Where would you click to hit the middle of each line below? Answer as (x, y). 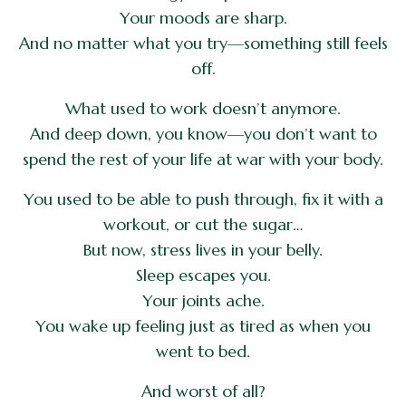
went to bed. (203, 351)
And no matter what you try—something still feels (203, 43)
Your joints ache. (203, 300)
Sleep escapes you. (203, 275)
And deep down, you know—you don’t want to (203, 133)
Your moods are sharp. (203, 17)
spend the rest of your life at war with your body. (203, 159)
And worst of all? (203, 391)
